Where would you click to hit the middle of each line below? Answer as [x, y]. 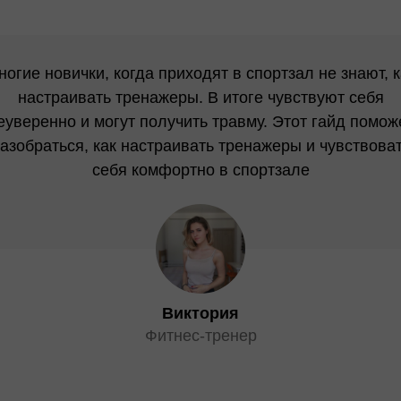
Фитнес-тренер [200, 336]
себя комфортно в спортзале [200, 170]
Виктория [200, 313]
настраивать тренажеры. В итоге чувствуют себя [200, 98]
